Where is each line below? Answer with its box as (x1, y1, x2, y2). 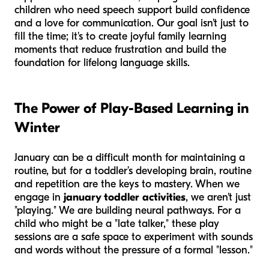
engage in (14, 191, 64, 204)
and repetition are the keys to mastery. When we (14, 178, 240, 191)
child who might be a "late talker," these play (14, 217, 219, 231)
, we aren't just (186, 191, 251, 204)
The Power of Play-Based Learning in (14, 100, 249, 117)
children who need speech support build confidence (14, 4, 250, 17)
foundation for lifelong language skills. (14, 56, 190, 70)
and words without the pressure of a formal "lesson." (14, 244, 253, 257)
